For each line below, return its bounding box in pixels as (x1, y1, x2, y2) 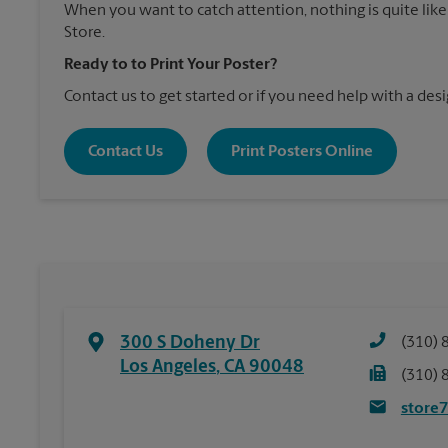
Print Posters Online (231, 143, 373, 160)
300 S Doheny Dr (120, 334, 260, 353)
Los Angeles (120, 358, 216, 377)
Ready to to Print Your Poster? (64, 57, 277, 74)
